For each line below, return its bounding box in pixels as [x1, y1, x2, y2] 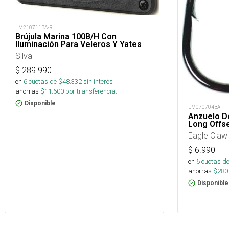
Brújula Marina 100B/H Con [15, 32, 117, 42]
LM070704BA [188, 104, 220, 111]
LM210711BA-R [15, 24, 53, 31]
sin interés [83, 77, 113, 86]
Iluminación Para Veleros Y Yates [15, 39, 142, 50]
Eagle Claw [188, 130, 227, 141]
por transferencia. [64, 87, 117, 96]
